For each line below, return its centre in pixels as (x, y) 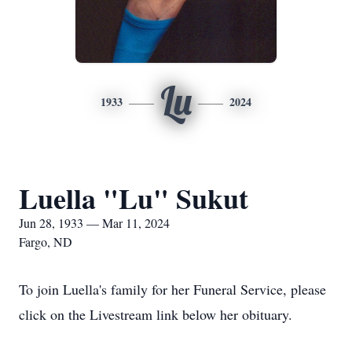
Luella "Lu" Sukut (134, 198)
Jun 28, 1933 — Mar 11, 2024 (94, 223)
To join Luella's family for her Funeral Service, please (172, 289)
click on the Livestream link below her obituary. (158, 314)
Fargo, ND (46, 242)
